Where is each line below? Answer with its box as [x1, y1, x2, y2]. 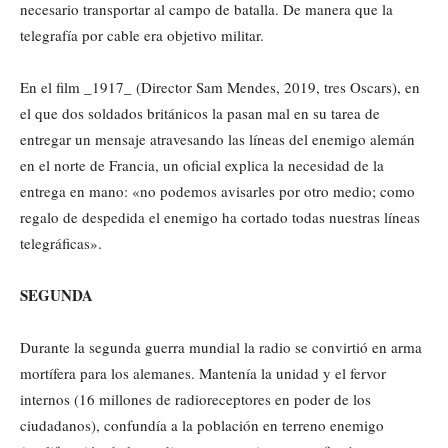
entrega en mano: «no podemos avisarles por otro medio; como [20, 181, 415, 201]
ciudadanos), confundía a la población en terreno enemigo [20, 415, 384, 435]
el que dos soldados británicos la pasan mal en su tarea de [20, 103, 380, 123]
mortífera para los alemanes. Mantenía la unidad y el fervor [20, 363, 386, 383]
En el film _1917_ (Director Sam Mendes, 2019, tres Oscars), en [20, 77, 420, 97]
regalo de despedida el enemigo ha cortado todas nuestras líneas [20, 207, 420, 227]
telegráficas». [20, 233, 102, 253]
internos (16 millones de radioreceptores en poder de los [20, 389, 371, 409]
